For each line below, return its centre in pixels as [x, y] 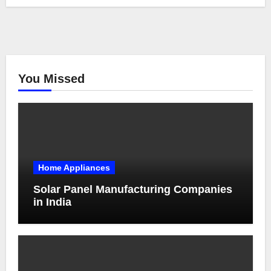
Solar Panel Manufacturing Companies [132, 190]
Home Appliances [74, 168]
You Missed [51, 79]
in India [52, 202]
